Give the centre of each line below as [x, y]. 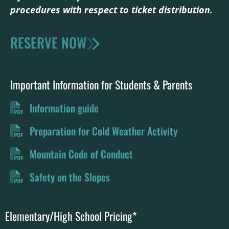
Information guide [64, 108]
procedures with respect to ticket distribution [110, 9]
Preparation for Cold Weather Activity [103, 131]
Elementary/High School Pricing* [71, 215]
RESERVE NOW [48, 42]
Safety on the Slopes [70, 177]
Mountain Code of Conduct [81, 154]
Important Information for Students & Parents [101, 84]
